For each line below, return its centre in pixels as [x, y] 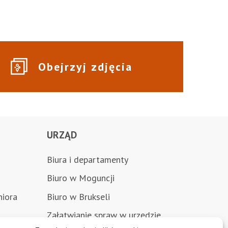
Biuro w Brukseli [78, 196]
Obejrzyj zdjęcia [85, 66]
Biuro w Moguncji [81, 178]
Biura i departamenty [88, 159]
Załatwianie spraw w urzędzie [104, 215]
